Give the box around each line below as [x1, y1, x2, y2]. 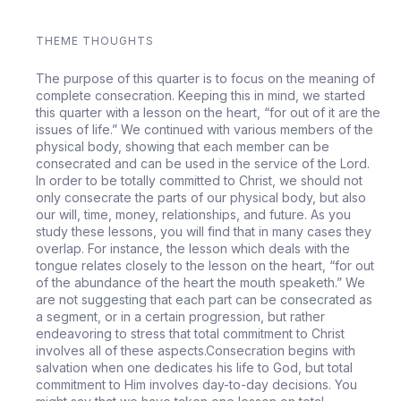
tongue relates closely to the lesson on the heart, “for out [36, 258, 375, 273]
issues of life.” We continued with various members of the [36, 122, 374, 137]
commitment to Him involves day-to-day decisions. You [36, 377, 358, 392]
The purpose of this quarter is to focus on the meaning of [36, 71, 376, 86]
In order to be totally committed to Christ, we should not [36, 173, 363, 188]
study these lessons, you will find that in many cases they [36, 224, 372, 239]
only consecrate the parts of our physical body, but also [36, 190, 367, 205]
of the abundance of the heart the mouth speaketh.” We [36, 275, 366, 290]
